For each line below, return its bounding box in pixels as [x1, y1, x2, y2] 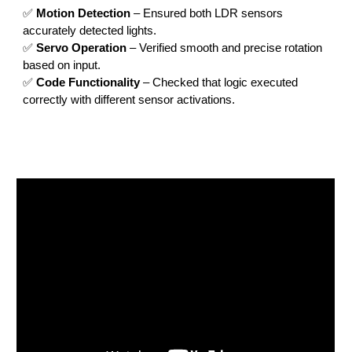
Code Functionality [36, 75, 141, 89]
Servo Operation [36, 41, 127, 54]
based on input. [23, 58, 101, 71]
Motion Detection [36, 6, 131, 20]
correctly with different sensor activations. [23, 93, 236, 106]
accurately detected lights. [23, 24, 157, 37]
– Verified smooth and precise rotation [126, 41, 323, 54]
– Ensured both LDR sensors [130, 6, 284, 20]
